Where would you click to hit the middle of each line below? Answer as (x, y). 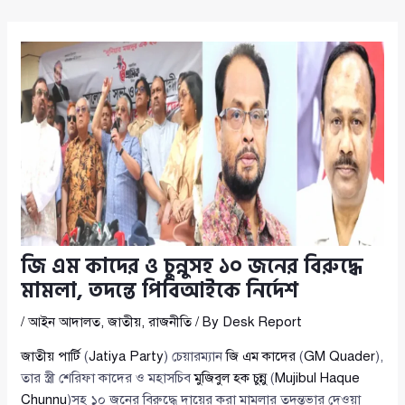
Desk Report (263, 322)
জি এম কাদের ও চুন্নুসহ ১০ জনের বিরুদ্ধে (193, 267)
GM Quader (340, 357)
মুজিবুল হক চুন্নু (231, 378)
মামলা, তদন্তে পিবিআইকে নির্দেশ (160, 292)
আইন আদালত (65, 322)
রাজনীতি (170, 322)
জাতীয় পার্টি (51, 357)
